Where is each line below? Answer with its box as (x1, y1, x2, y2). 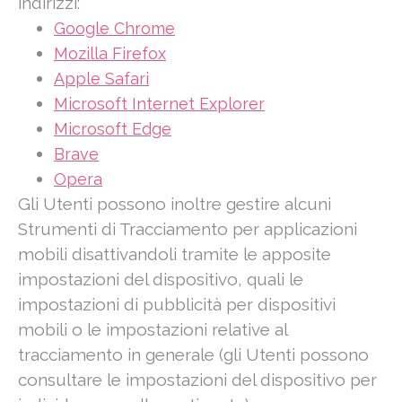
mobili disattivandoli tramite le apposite (18, 244, 331, 265)
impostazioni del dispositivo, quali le (18, 269, 303, 290)
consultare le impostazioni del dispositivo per (18, 370, 377, 390)
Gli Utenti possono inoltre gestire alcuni (18, 194, 331, 214)
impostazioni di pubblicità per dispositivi (18, 294, 336, 315)
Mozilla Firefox (54, 44, 166, 64)
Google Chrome (54, 19, 175, 39)
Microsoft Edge (54, 119, 171, 139)
